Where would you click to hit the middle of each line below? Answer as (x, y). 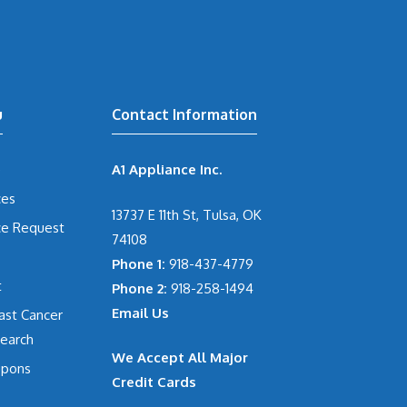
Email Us (140, 313)
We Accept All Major (180, 358)
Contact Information (184, 115)
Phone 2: (139, 288)
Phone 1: (140, 263)
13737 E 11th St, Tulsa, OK (187, 214)
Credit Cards (154, 382)
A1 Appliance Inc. (167, 170)
